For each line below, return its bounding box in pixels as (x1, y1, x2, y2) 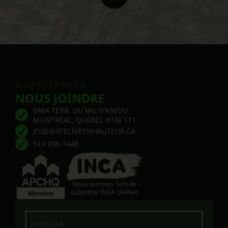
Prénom (25, 210, 57, 222)
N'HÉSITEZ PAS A (15, 79, 86, 91)
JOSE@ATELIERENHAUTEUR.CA (33, 126, 135, 136)
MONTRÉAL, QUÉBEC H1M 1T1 (33, 115, 136, 125)
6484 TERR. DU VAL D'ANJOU (33, 105, 128, 115)
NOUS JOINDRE (15, 90, 104, 106)
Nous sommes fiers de (72, 180, 136, 189)
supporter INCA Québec (70, 188, 138, 197)
